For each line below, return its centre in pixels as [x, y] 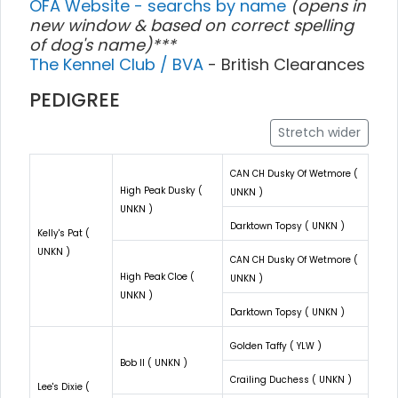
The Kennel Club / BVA [119, 64]
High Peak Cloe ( [157, 276]
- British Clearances [287, 64]
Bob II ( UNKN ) [154, 362]
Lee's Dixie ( [64, 386]
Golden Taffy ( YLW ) [276, 346]
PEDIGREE [75, 99]
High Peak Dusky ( [161, 190]
